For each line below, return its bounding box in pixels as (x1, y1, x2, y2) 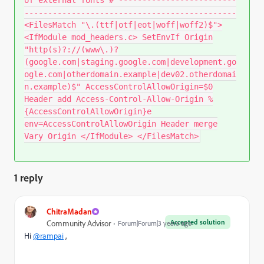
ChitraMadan (47, 206, 92, 216)
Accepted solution (170, 217, 225, 226)
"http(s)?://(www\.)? (24, 44, 118, 54)
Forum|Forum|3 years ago (118, 218, 192, 227)
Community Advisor (47, 217, 111, 229)
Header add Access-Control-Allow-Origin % (24, 94, 213, 104)
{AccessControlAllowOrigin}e (24, 106, 151, 116)
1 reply (14, 170, 43, 184)
